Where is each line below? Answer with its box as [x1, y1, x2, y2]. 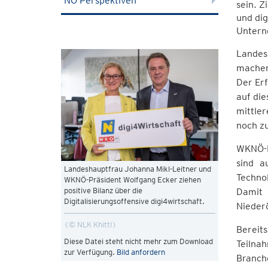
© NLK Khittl [69, 220, 112, 229]
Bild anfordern [117, 247, 165, 257]
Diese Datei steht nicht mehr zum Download [64, 236, 213, 246]
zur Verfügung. [64, 247, 117, 257]
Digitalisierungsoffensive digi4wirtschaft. [64, 196, 205, 206]
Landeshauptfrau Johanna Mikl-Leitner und [64, 164, 211, 173]
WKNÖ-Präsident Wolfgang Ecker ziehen [64, 175, 201, 184]
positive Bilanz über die [64, 185, 142, 195]
